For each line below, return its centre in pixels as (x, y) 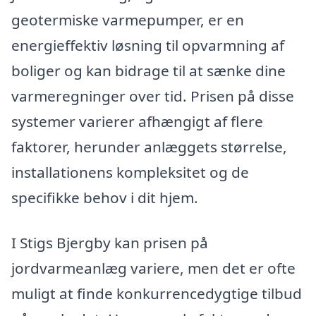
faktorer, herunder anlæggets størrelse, (149, 146)
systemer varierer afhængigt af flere (137, 121)
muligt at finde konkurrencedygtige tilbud (157, 293)
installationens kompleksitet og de (130, 172)
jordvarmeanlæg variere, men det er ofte (153, 268)
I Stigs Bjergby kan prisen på (110, 242)
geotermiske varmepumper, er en (128, 19)
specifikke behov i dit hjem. (105, 197)
